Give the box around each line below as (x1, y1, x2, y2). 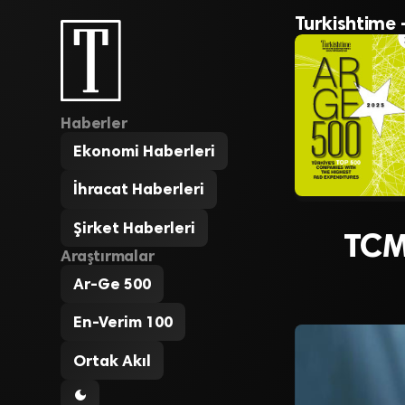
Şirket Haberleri (73, 218, 196, 237)
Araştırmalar (61, 246, 155, 265)
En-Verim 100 (73, 313, 174, 332)
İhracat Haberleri (73, 180, 205, 199)
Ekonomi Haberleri (73, 142, 216, 161)
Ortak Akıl (73, 351, 152, 370)
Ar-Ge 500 (73, 274, 152, 293)
